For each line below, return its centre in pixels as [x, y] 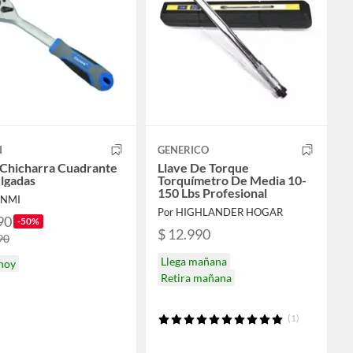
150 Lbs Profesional [212, 192]
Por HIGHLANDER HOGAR [220, 212]
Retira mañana [196, 277]
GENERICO [183, 149]
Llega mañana [194, 261]
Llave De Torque [203, 167]
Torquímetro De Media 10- [232, 180]
